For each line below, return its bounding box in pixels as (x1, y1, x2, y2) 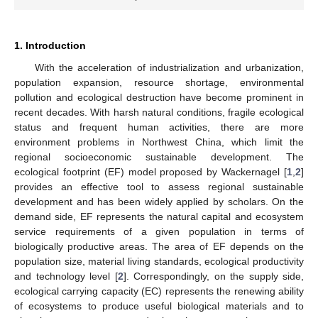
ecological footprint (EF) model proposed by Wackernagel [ (14, 165, 287, 177)
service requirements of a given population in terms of (14, 225, 304, 237)
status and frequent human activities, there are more (14, 121, 304, 133)
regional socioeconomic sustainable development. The (14, 150, 304, 163)
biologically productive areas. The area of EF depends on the (14, 240, 304, 252)
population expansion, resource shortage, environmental (14, 76, 304, 88)
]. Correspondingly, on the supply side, (123, 270, 304, 282)
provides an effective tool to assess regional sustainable (14, 180, 304, 192)
